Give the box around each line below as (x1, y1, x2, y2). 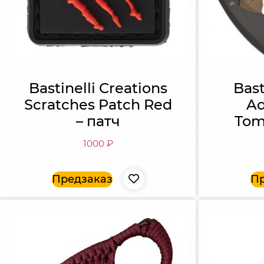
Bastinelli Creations (28, 79, 167, 97)
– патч (75, 112, 120, 130)
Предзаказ (51, 172, 113, 186)
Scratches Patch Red (24, 95, 172, 113)
